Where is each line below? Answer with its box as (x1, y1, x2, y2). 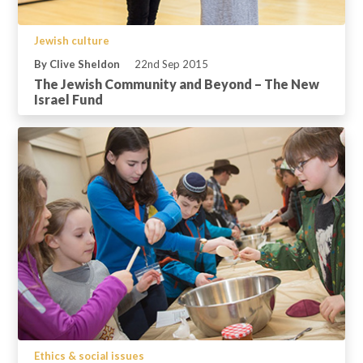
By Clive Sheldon (34, 58, 120, 71)
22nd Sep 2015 (135, 58, 208, 71)
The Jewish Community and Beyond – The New (34, 76, 319, 92)
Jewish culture (34, 34, 109, 48)
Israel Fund (34, 92, 103, 108)
